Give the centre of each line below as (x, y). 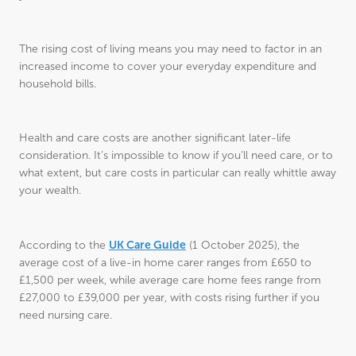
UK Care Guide (147, 245)
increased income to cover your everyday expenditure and (168, 66)
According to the (64, 245)
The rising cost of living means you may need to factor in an (170, 49)
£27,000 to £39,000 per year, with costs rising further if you (169, 298)
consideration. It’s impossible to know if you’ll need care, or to (176, 155)
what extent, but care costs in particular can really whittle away (178, 173)
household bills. (58, 84)
